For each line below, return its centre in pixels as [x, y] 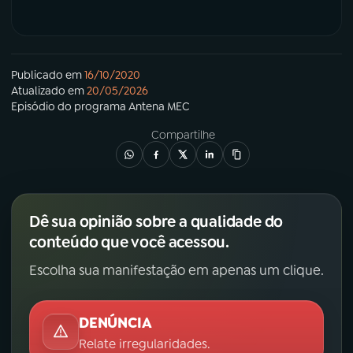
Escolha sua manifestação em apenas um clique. [176, 270]
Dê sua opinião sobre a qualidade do [156, 221]
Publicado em [46, 74]
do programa [92, 106]
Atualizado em [48, 90]
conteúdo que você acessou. [129, 242]
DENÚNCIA [115, 323]
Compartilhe [183, 134]
